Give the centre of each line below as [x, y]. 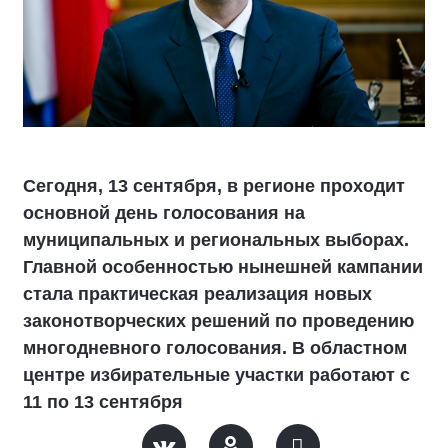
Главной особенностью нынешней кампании [223, 267]
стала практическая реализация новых [197, 294]
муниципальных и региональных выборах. [216, 240]
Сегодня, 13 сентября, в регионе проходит [214, 186]
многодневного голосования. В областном [215, 348]
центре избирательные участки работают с [216, 375]
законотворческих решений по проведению [218, 321]
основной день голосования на [164, 213]
